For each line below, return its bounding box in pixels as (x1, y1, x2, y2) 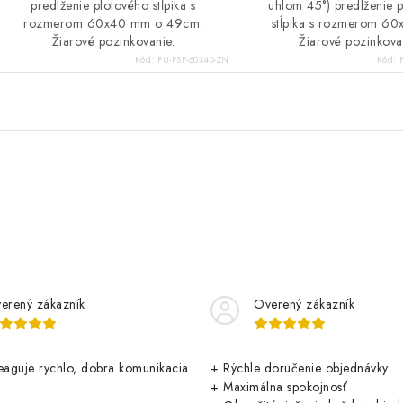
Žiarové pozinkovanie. (51, 32, 175, 51)
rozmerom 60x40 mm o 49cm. (23, 14, 203, 33)
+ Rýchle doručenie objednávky (210, 359, 389, 378)
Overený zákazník (254, 295, 354, 314)
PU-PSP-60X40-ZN (157, 53, 229, 67)
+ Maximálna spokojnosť (210, 378, 347, 397)
